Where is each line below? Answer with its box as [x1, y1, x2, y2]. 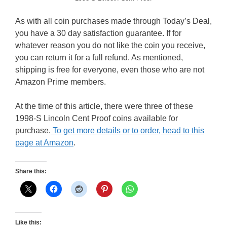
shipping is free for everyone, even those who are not [15, 65, 204, 74]
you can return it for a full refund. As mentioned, [15, 53, 183, 62]
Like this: [15, 219, 42, 226]
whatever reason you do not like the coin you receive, [15, 41, 205, 50]
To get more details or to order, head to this [51, 126, 204, 135]
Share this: [15, 168, 47, 175]
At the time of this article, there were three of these [15, 102, 193, 110]
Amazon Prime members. [15, 78, 108, 86]
